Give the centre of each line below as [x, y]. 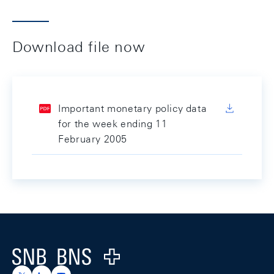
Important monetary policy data [133, 109]
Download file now [79, 46]
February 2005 [93, 139]
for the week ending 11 [113, 124]
